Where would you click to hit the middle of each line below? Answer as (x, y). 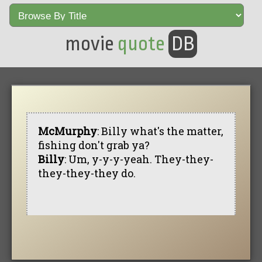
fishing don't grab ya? (94, 145)
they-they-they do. (87, 173)
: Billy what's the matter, (160, 131)
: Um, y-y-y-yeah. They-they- (139, 159)
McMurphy (67, 131)
